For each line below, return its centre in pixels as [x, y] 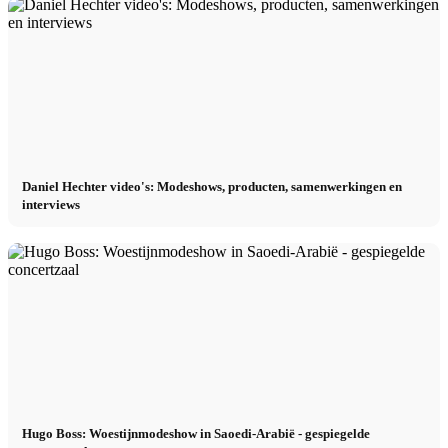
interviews [51, 204]
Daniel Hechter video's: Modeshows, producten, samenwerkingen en [212, 186]
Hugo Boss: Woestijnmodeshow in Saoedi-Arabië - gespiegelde [196, 434]
